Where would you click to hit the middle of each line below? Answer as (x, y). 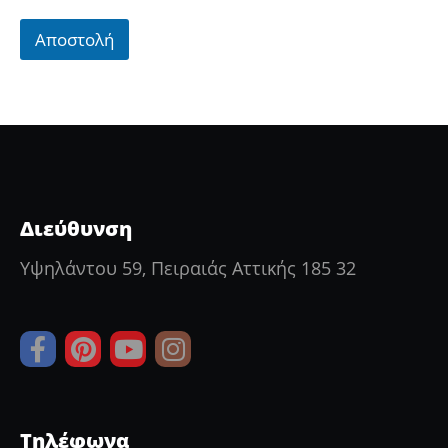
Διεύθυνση (76, 227)
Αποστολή (74, 39)
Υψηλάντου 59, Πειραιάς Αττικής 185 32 (188, 267)
